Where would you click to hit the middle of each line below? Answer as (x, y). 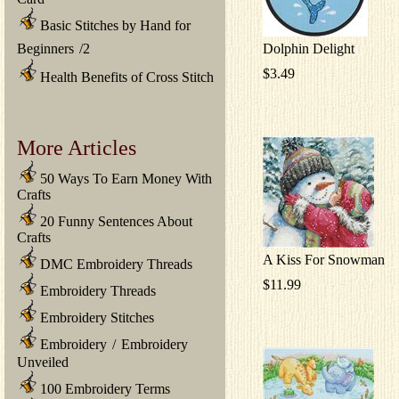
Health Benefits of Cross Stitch (125, 77)
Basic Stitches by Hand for (114, 25)
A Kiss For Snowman (324, 259)
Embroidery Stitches (95, 317)
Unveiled (43, 362)
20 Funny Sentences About (114, 221)
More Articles (77, 147)
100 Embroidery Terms (103, 388)
